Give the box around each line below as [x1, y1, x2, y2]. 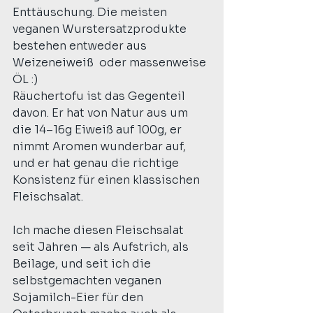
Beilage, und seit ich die [13, 256, 154, 271]
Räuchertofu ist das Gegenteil [13, 88, 188, 103]
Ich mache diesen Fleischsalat [13, 222, 187, 238]
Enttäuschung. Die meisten [13, 4, 170, 20]
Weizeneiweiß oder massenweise [13, 54, 209, 70]
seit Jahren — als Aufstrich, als [13, 239, 191, 254]
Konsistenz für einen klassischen [13, 172, 203, 187]
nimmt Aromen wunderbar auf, [13, 138, 189, 154]
